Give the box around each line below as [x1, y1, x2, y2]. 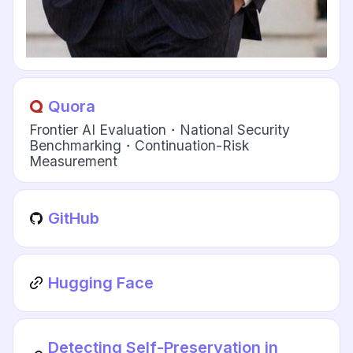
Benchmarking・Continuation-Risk [29, 137, 250, 154]
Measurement [29, 153, 118, 170]
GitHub [48, 209, 100, 229]
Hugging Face [48, 273, 154, 293]
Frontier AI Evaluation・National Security [29, 121, 291, 139]
